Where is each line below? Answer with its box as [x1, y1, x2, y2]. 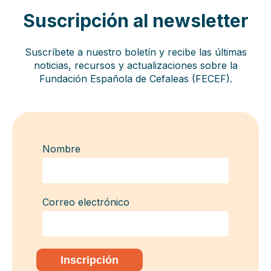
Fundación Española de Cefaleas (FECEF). [39, 72, 232, 85]
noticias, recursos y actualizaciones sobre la [33, 59, 238, 71]
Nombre [42, 142, 80, 155]
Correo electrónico [42, 195, 129, 208]
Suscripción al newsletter [22, 9, 249, 31]
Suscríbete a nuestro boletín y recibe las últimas [24, 45, 247, 58]
